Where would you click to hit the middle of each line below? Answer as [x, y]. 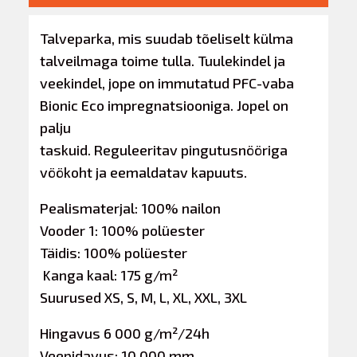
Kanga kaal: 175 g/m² [109, 275]
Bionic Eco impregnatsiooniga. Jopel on [165, 105]
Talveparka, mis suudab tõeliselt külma [167, 38]
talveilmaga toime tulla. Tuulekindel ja [163, 60]
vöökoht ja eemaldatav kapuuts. [144, 172]
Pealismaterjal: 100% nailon [131, 208]
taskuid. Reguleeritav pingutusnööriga [164, 149]
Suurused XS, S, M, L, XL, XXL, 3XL [144, 297]
